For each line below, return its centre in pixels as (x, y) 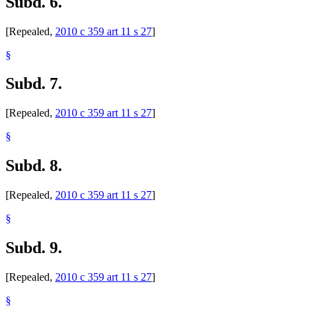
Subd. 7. (34, 84)
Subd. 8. (34, 166)
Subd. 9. (34, 248)
